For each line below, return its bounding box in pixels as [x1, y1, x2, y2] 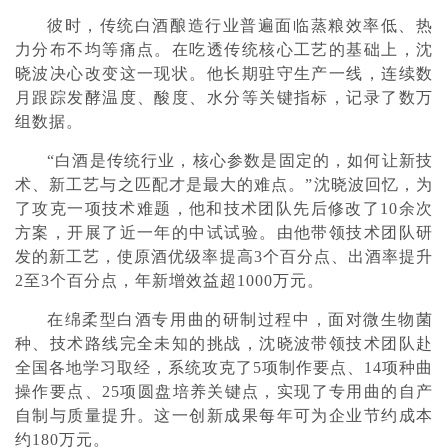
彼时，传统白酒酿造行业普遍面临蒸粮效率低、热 [47, 17, 433, 34]
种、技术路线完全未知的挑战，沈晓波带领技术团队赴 [15, 335, 433, 352]
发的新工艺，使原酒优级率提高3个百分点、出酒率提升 [15, 248, 433, 265]
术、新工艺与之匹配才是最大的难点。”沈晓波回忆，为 [15, 176, 433, 193]
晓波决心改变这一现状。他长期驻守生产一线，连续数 [15, 65, 433, 82]
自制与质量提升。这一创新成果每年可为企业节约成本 [15, 407, 433, 424]
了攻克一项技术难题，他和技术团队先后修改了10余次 [15, 200, 433, 217]
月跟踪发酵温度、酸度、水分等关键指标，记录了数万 [15, 89, 433, 106]
